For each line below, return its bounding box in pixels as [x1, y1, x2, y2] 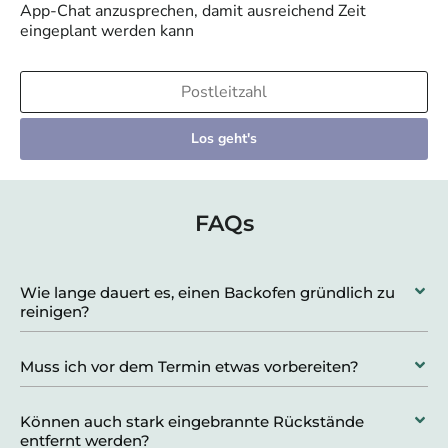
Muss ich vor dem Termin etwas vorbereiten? [20, 356, 359, 376]
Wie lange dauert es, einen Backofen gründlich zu [20, 282, 395, 302]
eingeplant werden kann [20, 19, 194, 42]
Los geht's [191, 128, 257, 148]
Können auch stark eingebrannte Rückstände [20, 411, 364, 431]
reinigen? [20, 301, 90, 321]
